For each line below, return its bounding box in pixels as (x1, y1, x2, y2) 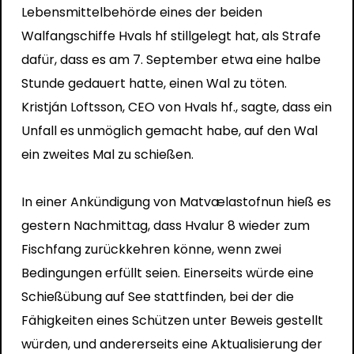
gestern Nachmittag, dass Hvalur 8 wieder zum (21, 216, 310, 235)
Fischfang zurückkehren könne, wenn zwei (21, 239, 281, 258)
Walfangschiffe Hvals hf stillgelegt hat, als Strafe (21, 26, 321, 45)
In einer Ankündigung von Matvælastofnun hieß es (21, 192, 331, 211)
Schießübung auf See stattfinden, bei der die (21, 287, 294, 306)
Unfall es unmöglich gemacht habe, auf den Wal (21, 121, 318, 140)
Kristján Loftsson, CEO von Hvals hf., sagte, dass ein (21, 97, 332, 116)
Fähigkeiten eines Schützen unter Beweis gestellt (21, 311, 323, 330)
